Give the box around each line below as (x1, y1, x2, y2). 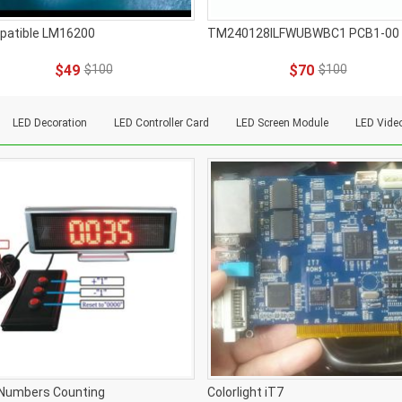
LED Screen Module (236, 117, 328, 129)
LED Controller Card (114, 117, 209, 129)
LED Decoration (13, 117, 87, 129)
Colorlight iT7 (207, 385, 284, 399)
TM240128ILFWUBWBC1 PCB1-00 (207, 26, 399, 40)
